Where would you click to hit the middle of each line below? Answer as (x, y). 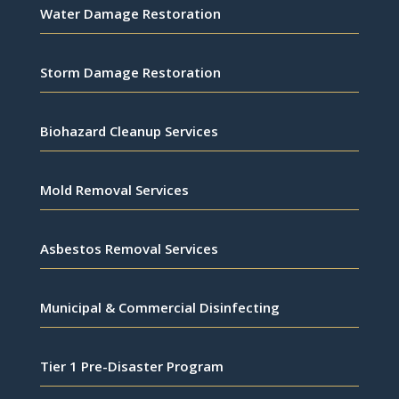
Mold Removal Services (114, 190)
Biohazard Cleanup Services (129, 131)
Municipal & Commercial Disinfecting (159, 308)
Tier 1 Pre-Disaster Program (131, 366)
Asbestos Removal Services (129, 249)
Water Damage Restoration (130, 14)
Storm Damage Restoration (130, 73)
